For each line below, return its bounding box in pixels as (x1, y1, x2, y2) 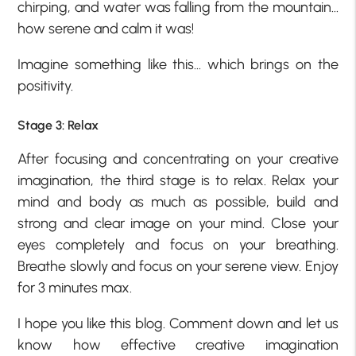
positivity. (17, 77, 74, 95)
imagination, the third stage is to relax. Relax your (17, 171, 339, 189)
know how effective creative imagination (17, 335, 339, 354)
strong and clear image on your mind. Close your (17, 214, 339, 232)
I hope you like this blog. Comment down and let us (17, 314, 339, 332)
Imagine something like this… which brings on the (17, 56, 339, 74)
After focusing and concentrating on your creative (17, 149, 339, 168)
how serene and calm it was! (17, 20, 195, 38)
